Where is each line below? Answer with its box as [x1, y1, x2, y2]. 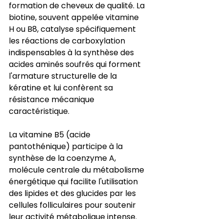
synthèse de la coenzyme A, [9, 152, 118, 164]
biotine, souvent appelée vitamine [9, 11, 141, 23]
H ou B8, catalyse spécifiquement [9, 23, 138, 35]
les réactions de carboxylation [9, 35, 127, 46]
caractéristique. [9, 105, 69, 117]
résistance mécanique [9, 93, 96, 105]
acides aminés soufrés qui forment [9, 58, 143, 70]
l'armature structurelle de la [9, 70, 119, 82]
